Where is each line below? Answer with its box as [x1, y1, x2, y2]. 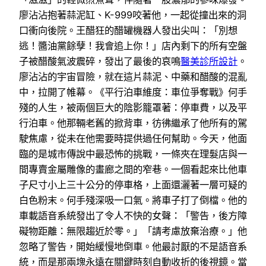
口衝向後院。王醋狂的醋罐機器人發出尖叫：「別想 [19, 24, 237, 36]
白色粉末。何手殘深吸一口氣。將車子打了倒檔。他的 [19, 194, 247, 206]
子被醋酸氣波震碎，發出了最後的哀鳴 [19, 55, 180, 67]
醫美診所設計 [180, 55, 237, 67]
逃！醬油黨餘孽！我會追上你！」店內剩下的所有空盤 [19, 39, 247, 52]
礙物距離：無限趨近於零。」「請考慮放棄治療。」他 [19, 224, 247, 237]
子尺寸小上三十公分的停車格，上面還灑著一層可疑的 [19, 178, 247, 191]
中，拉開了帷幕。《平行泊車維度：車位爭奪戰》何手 [19, 85, 247, 98]
